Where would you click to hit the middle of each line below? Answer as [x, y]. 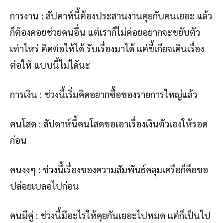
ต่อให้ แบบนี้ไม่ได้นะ [50, 65]
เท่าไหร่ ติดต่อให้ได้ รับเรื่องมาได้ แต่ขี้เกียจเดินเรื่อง [107, 49]
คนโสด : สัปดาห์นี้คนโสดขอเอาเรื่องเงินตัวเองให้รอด [109, 124]
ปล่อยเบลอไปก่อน [45, 186]
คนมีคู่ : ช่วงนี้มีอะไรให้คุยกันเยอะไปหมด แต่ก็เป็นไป [110, 215]
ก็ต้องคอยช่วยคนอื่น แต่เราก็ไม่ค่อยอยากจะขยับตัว [105, 32]
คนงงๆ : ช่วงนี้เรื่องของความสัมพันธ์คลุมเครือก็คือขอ [109, 169]
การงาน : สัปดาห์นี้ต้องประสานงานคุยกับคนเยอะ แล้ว [111, 16]
